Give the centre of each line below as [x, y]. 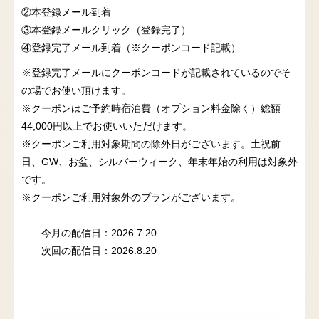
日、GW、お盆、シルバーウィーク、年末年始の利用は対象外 [159, 162]
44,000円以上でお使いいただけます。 [107, 126]
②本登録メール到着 [66, 12]
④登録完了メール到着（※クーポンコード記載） [131, 48]
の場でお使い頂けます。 [76, 90]
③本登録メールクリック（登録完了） [106, 30]
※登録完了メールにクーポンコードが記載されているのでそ [156, 73]
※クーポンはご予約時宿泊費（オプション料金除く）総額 [151, 108]
